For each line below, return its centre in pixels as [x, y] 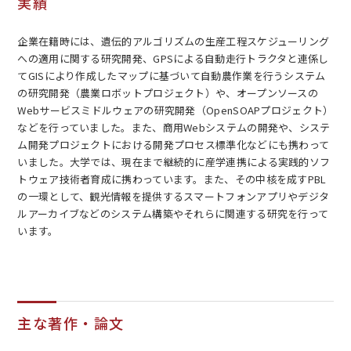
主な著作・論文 [71, 322]
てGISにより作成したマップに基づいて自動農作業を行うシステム [172, 75]
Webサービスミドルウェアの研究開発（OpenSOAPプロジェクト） [175, 110]
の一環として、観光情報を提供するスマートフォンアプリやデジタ [174, 196]
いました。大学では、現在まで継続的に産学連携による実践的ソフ [174, 161]
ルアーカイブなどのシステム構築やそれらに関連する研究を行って [173, 213]
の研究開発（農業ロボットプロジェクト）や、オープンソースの [168, 92]
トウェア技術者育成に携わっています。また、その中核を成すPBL [172, 179]
